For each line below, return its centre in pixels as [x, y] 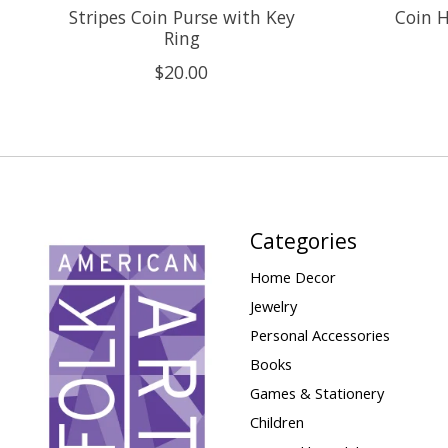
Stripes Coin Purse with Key [181, 17]
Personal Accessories [319, 334]
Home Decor [292, 276]
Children [276, 422]
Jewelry [273, 305]
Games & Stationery [316, 393]
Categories [303, 241]
